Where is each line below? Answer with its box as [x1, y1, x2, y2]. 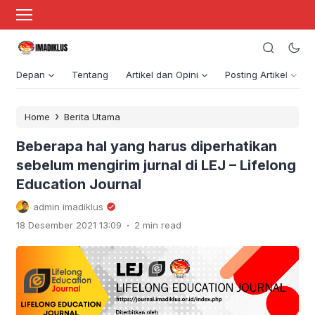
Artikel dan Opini [126, 68, 198, 80]
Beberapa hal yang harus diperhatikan [16, 137, 277, 155]
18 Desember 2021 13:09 [16, 219, 122, 231]
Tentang [72, 68, 108, 80]
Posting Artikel [225, 68, 288, 80]
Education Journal [16, 175, 141, 193]
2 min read [134, 219, 181, 231]
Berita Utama [64, 110, 120, 122]
